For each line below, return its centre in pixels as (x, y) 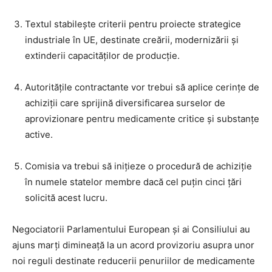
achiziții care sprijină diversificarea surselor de (125, 103)
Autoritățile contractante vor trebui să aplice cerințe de (142, 87)
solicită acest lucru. (66, 198)
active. (39, 135)
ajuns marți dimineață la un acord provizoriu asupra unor (133, 245)
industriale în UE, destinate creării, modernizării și (132, 40)
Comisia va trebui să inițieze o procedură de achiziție (138, 166)
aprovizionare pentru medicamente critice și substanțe (142, 119)
